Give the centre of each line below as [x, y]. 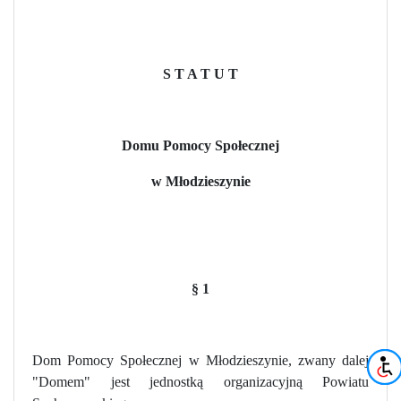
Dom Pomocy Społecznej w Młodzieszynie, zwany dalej [200, 360]
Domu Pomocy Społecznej [200, 145]
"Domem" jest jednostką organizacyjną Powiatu [200, 381]
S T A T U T [200, 73]
